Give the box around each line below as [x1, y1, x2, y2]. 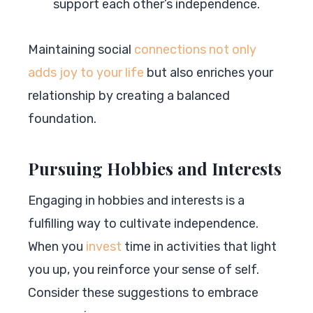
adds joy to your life [28, 64, 144, 80]
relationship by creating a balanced [28, 87, 230, 103]
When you [28, 238, 86, 254]
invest [86, 238, 122, 254]
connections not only [134, 41, 256, 57]
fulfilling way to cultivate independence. [28, 215, 259, 231]
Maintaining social [28, 41, 134, 57]
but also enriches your [144, 64, 273, 80]
